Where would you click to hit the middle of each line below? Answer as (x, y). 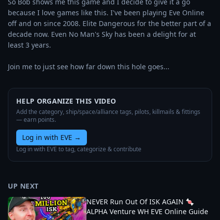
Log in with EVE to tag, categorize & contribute (79, 149)
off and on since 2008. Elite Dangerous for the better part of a (110, 23)
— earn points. (36, 120)
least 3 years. (29, 45)
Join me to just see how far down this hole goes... (89, 67)
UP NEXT (23, 186)
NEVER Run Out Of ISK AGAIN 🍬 (140, 202)
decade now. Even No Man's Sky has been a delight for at (102, 34)
